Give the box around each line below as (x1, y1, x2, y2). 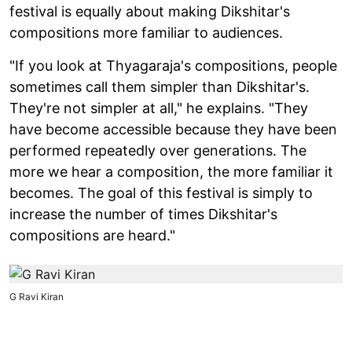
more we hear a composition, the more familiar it (9, 163, 333, 180)
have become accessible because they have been (9, 120, 337, 137)
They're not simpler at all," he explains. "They (9, 99, 308, 116)
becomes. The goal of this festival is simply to (9, 184, 313, 201)
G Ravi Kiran (9, 290, 64, 302)
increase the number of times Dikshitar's (9, 205, 277, 222)
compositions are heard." (9, 226, 175, 244)
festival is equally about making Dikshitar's (9, 2, 290, 20)
